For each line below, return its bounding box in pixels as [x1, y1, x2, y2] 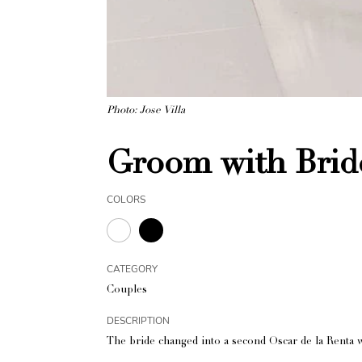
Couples [107, 285, 147, 296]
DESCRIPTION [107, 314, 170, 327]
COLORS [107, 193, 145, 206]
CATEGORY [107, 263, 158, 276]
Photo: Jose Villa [107, 106, 185, 116]
